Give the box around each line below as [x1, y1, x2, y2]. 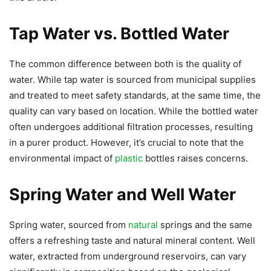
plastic [115, 152, 143, 164]
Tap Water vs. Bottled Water [9, 23, 229, 44]
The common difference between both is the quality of [9, 57, 241, 70]
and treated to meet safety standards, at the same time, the [9, 89, 261, 101]
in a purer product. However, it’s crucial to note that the [9, 136, 244, 148]
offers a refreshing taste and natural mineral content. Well [9, 234, 255, 246]
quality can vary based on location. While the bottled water [9, 105, 258, 117]
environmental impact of [9, 152, 115, 164]
